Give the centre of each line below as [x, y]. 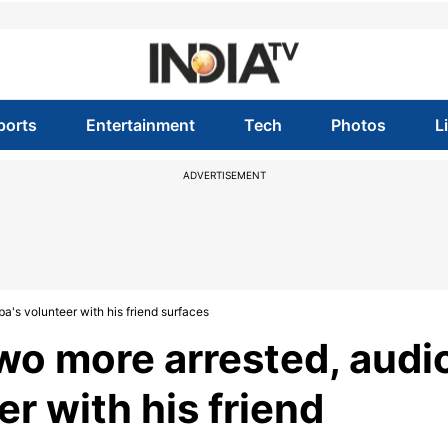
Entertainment [140, 125]
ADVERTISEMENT [224, 175]
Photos [359, 125]
